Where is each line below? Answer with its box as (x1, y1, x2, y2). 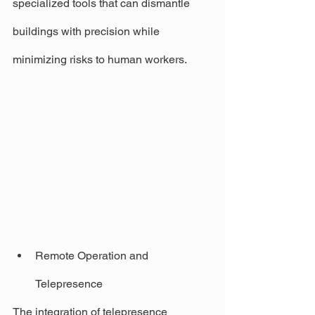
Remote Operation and (35, 248, 151, 262)
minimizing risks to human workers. (13, 52, 187, 66)
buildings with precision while (13, 24, 162, 38)
